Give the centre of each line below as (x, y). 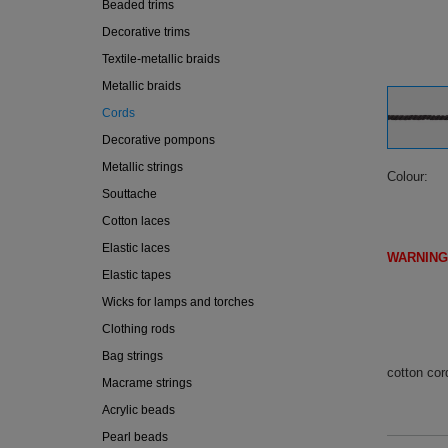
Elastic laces (136, 248)
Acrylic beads (138, 410)
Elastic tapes (136, 275)
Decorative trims (146, 32)
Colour (405, 176)
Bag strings (132, 356)
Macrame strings (147, 383)
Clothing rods (138, 329)
